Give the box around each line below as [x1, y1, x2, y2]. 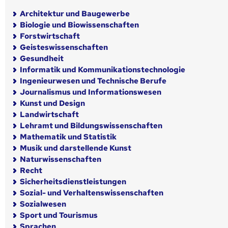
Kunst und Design [20, 98, 85, 108]
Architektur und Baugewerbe [20, 8, 130, 19]
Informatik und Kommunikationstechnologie [20, 64, 185, 75]
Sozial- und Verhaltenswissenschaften [20, 187, 163, 198]
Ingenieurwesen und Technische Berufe [20, 75, 166, 86]
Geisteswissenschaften [20, 42, 108, 52]
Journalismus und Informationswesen [20, 87, 161, 97]
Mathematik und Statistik [20, 131, 117, 142]
